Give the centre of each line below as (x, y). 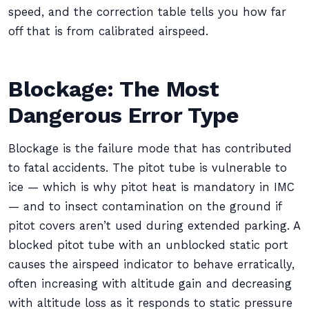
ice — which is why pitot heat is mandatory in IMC (151, 187)
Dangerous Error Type (124, 115)
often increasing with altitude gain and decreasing (150, 284)
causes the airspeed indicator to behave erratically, (151, 265)
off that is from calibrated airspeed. (108, 31)
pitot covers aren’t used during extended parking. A (154, 226)
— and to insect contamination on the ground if (145, 207)
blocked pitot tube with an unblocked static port (148, 245)
